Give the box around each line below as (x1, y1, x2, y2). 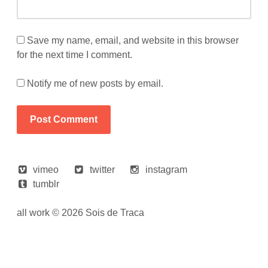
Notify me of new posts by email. (27, 78, 164, 89)
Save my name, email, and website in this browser (27, 35, 239, 45)
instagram (145, 165, 187, 175)
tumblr (33, 179, 60, 189)
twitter (89, 165, 115, 175)
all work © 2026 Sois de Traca (17, 208, 145, 218)
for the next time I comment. (17, 50, 133, 60)
